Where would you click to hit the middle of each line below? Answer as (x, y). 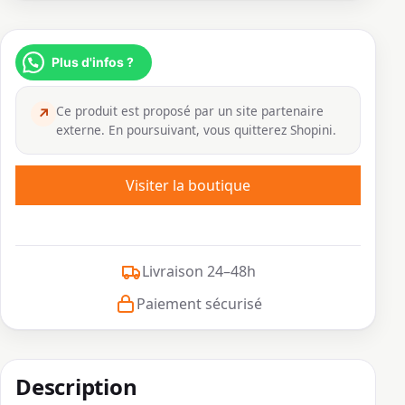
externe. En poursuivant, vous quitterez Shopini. (196, 130)
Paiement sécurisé (199, 304)
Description (76, 387)
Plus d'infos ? (93, 62)
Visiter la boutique (188, 186)
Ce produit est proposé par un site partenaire (190, 111)
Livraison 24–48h (199, 272)
